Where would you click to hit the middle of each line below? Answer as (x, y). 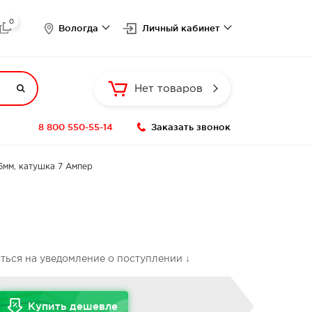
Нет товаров (169, 88)
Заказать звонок (191, 127)
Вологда (78, 28)
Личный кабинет (181, 28)
